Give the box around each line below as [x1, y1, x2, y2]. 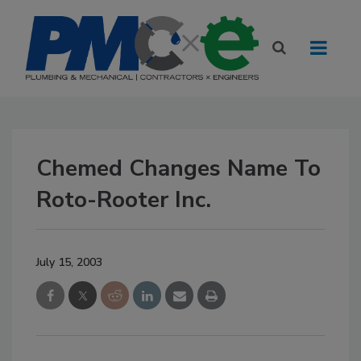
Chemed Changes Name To [36, 153, 321, 184]
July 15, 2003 [36, 255, 102, 270]
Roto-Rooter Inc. [36, 185, 211, 215]
